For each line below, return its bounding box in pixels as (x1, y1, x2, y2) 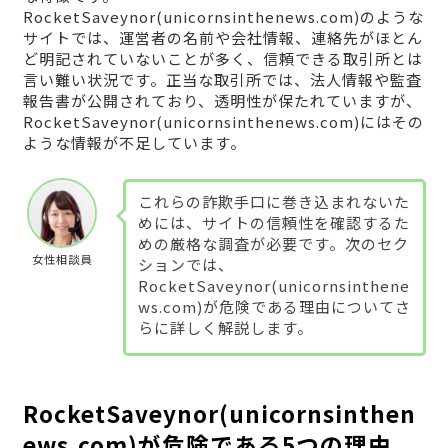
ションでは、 (137, 254, 234, 276)
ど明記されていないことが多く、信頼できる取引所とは (22, 48, 423, 70)
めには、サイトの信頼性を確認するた (137, 212, 410, 234)
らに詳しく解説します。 (137, 317, 313, 339)
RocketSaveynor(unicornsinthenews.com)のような (22, 6, 424, 28)
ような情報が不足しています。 (22, 132, 246, 154)
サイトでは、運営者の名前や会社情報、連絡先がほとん (22, 27, 423, 49)
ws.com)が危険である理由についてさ (137, 296, 411, 318)
